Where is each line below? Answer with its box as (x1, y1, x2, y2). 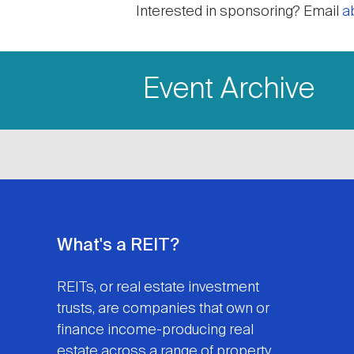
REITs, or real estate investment (57, 281, 259, 296)
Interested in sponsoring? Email (136, 5, 342, 19)
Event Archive (143, 76, 314, 104)
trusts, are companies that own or (57, 302, 269, 317)
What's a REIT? (57, 237, 179, 255)
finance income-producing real (57, 323, 254, 338)
